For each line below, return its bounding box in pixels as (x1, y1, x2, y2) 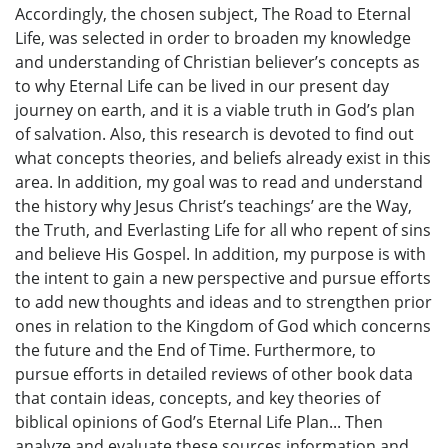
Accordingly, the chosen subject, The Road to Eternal (15, 2, 411, 25)
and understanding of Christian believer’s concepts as (15, 50, 420, 73)
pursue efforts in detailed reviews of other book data (15, 362, 413, 385)
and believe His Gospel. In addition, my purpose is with (15, 242, 426, 265)
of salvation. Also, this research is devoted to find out (15, 122, 414, 145)
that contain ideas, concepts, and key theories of (15, 386, 380, 409)
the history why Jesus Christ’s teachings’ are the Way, (15, 194, 412, 217)
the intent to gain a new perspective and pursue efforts (15, 266, 431, 289)
